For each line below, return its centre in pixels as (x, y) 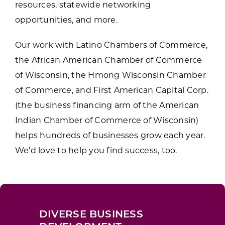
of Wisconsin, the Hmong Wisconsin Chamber (110, 76)
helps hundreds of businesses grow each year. (110, 136)
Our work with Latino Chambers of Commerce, (111, 45)
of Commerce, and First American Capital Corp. (111, 91)
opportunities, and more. (66, 20)
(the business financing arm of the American (107, 106)
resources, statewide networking (83, 5)
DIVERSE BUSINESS (91, 215)
